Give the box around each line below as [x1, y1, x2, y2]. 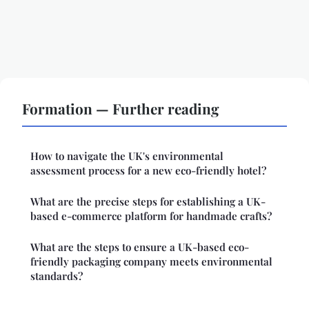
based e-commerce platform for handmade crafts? [30, 209, 272, 223]
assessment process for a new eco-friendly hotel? [30, 163, 266, 178]
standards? [30, 269, 83, 283]
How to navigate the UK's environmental [30, 149, 223, 163]
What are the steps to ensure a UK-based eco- [30, 240, 249, 255]
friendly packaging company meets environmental [30, 255, 272, 269]
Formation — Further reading [22, 99, 219, 119]
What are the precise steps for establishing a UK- [30, 195, 266, 209]
